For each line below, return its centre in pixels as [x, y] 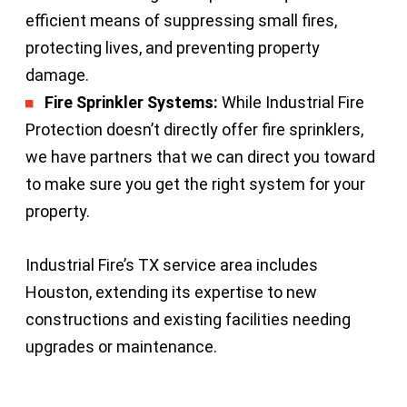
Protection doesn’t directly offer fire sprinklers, [194, 129]
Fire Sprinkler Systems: [131, 102]
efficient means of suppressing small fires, [181, 20]
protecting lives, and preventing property [173, 47]
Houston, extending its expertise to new [171, 292]
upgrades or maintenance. [121, 346]
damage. [57, 74]
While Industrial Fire [291, 102]
